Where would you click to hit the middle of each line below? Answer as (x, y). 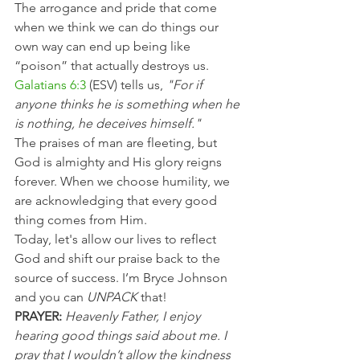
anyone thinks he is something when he (129, 104)
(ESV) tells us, (126, 85)
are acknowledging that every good (117, 200)
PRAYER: (38, 316)
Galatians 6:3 (50, 85)
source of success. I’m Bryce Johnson (123, 278)
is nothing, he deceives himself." (108, 123)
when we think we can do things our (118, 27)
